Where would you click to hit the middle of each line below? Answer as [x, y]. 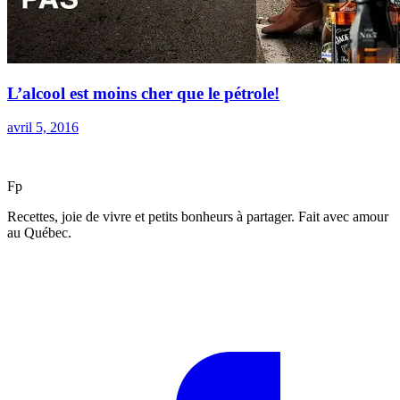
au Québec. [39, 233]
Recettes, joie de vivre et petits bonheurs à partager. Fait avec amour [198, 217]
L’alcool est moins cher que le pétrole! [143, 93]
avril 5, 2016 [43, 128]
